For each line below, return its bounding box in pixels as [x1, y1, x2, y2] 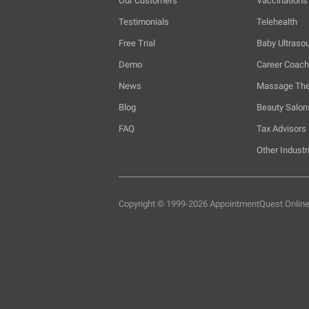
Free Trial [119, 38, 155, 49]
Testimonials [119, 17, 169, 28]
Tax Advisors [257, 123, 306, 134]
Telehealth [257, 17, 297, 28]
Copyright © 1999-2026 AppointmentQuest [119, 199, 283, 210]
